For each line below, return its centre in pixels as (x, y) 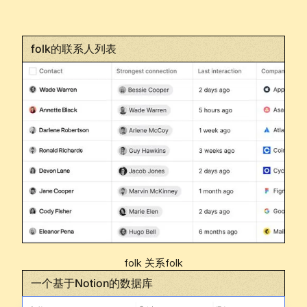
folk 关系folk (153, 263)
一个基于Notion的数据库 (92, 283)
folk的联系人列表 (74, 48)
